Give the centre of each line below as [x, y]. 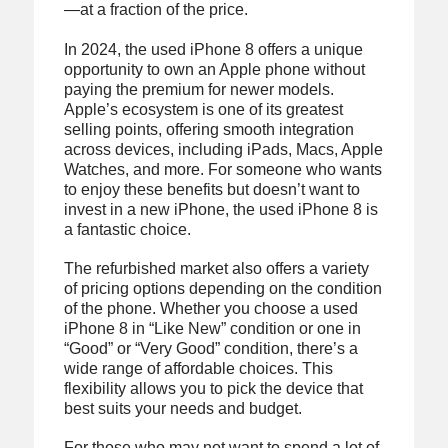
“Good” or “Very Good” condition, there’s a [210, 348]
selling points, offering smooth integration [208, 129]
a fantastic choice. [127, 229]
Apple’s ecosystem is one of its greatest [203, 109]
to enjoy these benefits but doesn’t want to [211, 189]
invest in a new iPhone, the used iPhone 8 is [220, 209]
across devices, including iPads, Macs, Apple [223, 149]
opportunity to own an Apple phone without [214, 69]
